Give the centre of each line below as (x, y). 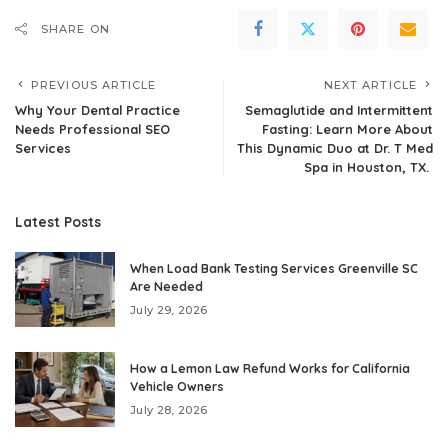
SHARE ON (75, 28)
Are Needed (166, 286)
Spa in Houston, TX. (368, 166)
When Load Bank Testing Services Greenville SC (274, 268)
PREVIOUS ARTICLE (94, 84)
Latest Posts (58, 221)
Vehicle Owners (177, 386)
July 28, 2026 (169, 409)
